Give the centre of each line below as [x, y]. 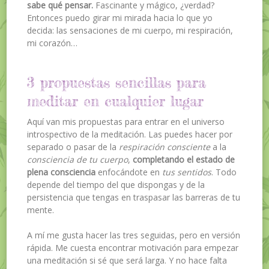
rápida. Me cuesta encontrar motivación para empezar [133, 247]
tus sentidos [187, 172]
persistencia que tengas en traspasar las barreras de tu [134, 197]
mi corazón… [53, 43]
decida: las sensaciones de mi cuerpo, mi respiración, [130, 30]
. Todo [224, 172]
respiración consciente [164, 147]
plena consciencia [62, 172]
